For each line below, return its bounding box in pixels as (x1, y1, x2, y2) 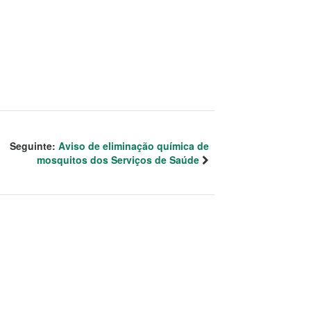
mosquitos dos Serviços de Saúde (37, 153, 199, 167)
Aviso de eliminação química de (58, 139, 209, 153)
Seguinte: (10, 139, 58, 153)
